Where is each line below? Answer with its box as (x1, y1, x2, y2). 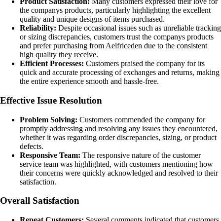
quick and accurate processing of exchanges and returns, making (20, 68, 220, 77)
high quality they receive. (20, 50, 98, 59)
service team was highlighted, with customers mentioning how (20, 159, 213, 168)
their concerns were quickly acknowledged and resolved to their (20, 168, 218, 177)
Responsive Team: (20, 150, 80, 159)
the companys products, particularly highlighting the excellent (20, 6, 211, 15)
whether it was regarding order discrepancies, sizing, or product (20, 133, 217, 142)
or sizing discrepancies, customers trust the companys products (20, 33, 214, 41)
